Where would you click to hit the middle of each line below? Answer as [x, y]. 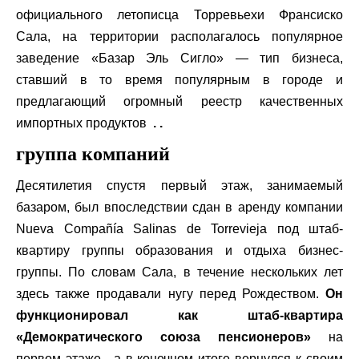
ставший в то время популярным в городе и [179, 79]
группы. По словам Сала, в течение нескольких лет [179, 272]
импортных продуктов [85, 123]
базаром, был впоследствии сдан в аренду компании [179, 207]
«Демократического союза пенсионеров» [163, 337]
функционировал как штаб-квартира [179, 315]
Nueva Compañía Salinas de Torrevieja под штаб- [179, 228]
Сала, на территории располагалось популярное [179, 36]
